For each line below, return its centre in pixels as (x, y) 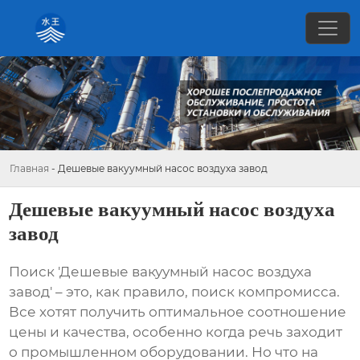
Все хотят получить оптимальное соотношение (178, 312)
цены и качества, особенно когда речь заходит (176, 332)
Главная (29, 168)
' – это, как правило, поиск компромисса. (195, 292)
